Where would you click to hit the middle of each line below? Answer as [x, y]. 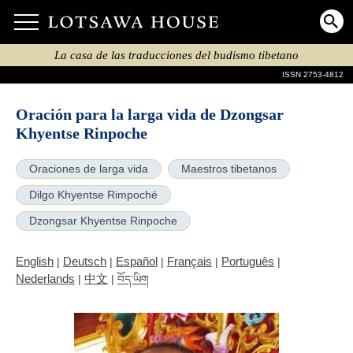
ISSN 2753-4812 [313, 74]
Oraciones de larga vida [89, 169]
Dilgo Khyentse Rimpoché [93, 195]
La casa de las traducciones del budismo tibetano [176, 55]
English [35, 261]
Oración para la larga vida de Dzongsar [150, 115]
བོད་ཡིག [133, 279]
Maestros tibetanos [229, 169]
